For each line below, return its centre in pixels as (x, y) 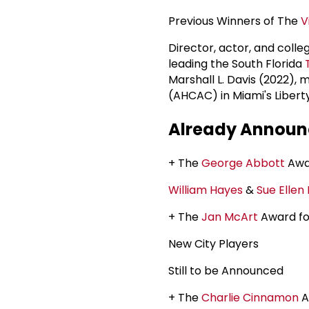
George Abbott (243, 163)
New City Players (213, 244)
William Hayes (206, 190)
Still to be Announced (226, 271)
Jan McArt (230, 217)
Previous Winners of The (235, 21)
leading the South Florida (237, 64)
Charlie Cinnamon (250, 298)
